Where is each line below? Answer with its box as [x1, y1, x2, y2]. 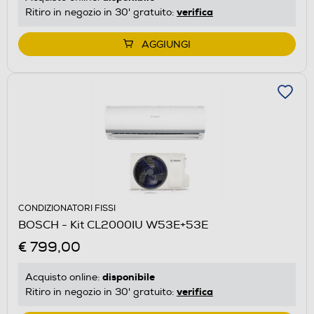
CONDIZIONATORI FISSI [18, 203, 116, 214]
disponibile [102, 270, 155, 283]
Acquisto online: [25, 271, 102, 283]
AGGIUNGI [142, 38, 191, 50]
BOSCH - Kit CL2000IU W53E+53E [18, 217, 208, 232]
